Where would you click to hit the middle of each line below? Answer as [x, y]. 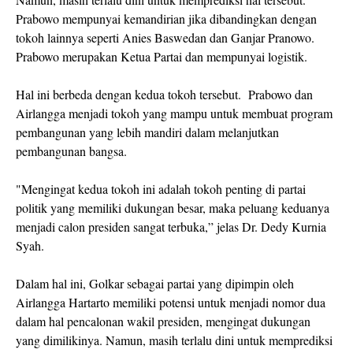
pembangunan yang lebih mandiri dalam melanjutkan [147, 132]
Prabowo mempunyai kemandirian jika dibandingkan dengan [166, 19]
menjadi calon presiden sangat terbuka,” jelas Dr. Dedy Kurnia [171, 227]
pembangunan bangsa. [71, 151]
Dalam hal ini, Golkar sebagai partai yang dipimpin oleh [155, 284]
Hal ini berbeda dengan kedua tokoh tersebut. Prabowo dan [164, 95]
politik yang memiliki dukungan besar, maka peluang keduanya [173, 208]
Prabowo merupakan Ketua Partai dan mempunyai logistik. [165, 57]
